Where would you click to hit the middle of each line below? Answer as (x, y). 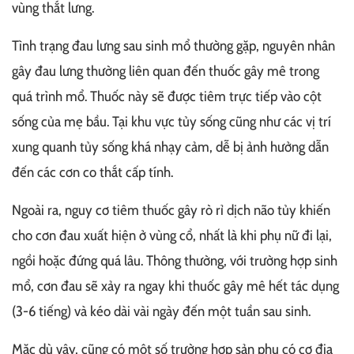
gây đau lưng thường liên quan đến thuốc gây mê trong (166, 72)
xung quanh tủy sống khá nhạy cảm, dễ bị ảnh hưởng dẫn (170, 147)
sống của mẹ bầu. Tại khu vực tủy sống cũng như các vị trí (171, 122)
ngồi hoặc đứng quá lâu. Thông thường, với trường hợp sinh (175, 261)
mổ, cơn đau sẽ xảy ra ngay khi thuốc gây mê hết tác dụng (175, 286)
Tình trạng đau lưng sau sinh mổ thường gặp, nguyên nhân (173, 46)
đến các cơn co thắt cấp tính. (92, 173)
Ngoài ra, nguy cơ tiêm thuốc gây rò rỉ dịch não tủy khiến (171, 211)
